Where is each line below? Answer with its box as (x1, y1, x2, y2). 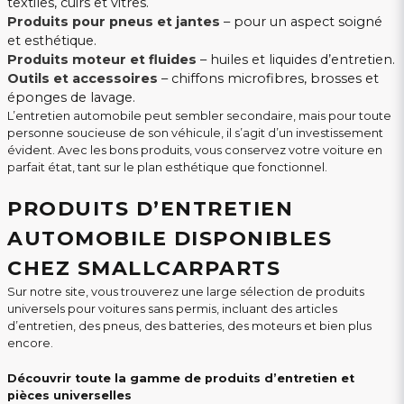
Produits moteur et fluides (7, 51, 197, 69)
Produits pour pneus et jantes (7, 14, 220, 31)
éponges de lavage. (7, 89, 135, 106)
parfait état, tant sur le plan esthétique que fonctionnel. (7, 161, 327, 175)
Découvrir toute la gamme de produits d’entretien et (7, 372, 354, 386)
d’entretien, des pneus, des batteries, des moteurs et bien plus (7, 319, 372, 334)
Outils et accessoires (7, 70, 158, 87)
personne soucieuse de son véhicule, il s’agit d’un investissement (7, 126, 383, 141)
